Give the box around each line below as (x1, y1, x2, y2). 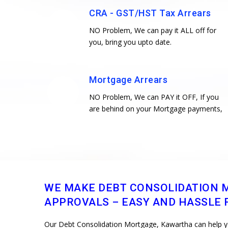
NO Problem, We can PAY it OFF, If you (89, 92, 219, 102)
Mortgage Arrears (89, 74, 167, 85)
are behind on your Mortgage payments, (89, 103, 222, 113)
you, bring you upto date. (89, 37, 172, 47)
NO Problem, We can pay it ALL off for (89, 25, 216, 35)
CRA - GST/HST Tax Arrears (89, 7, 211, 18)
